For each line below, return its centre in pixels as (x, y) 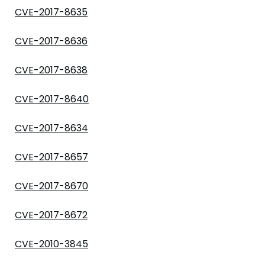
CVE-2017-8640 (52, 99)
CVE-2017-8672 (51, 215)
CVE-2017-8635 (51, 12)
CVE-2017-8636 (51, 41)
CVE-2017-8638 (51, 70)
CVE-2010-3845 (51, 244)
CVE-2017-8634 (51, 128)
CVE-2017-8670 (51, 186)
